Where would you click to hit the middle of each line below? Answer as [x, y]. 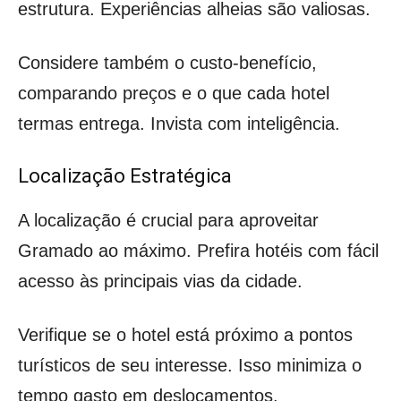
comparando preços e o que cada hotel [174, 93]
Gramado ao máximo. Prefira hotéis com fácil [198, 250]
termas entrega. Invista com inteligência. [179, 123]
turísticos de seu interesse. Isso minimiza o [190, 365]
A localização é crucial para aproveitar [168, 220]
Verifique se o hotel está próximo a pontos [185, 334]
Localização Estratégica [125, 175]
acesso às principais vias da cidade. [160, 281]
